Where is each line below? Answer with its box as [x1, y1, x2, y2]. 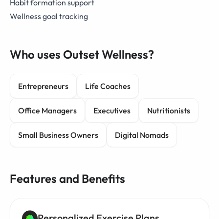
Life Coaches [85, 81, 131, 91]
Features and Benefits [10, 171, 125, 186]
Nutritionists [147, 106, 190, 115]
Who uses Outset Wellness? [10, 47, 154, 62]
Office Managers [18, 106, 77, 115]
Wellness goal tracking [10, 11, 88, 21]
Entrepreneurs [18, 81, 68, 91]
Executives [93, 106, 131, 115]
